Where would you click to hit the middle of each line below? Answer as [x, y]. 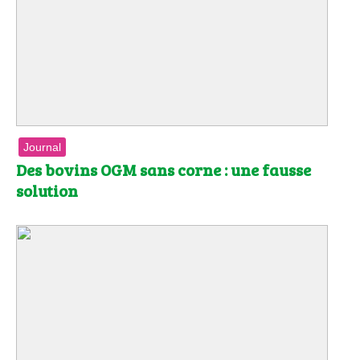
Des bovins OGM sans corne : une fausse [164, 170]
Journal [42, 147]
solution [47, 191]
